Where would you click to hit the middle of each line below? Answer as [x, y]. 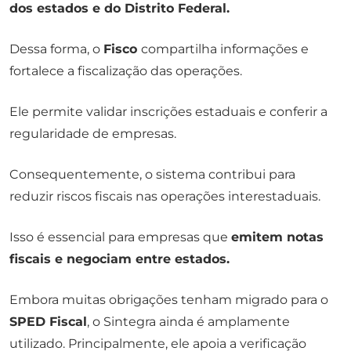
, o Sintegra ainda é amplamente [188, 321]
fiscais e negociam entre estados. [119, 259]
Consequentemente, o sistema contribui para [152, 174]
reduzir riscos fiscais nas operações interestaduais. [165, 196]
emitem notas [277, 237]
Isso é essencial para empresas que [120, 237]
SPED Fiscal [48, 321]
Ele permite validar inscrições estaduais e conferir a [168, 111]
